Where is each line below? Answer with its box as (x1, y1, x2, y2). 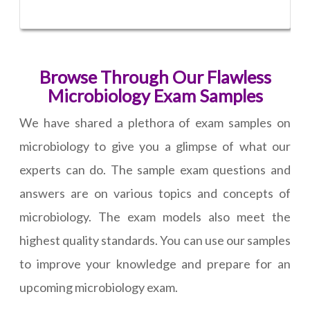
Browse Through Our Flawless (39, 66, 271, 88)
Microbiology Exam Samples (47, 85, 263, 107)
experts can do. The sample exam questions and (19, 162, 291, 178)
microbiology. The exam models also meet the (19, 209, 291, 225)
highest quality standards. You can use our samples (19, 232, 291, 248)
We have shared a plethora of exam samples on (19, 115, 291, 131)
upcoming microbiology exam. (19, 280, 178, 295)
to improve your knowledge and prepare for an (19, 256, 291, 272)
